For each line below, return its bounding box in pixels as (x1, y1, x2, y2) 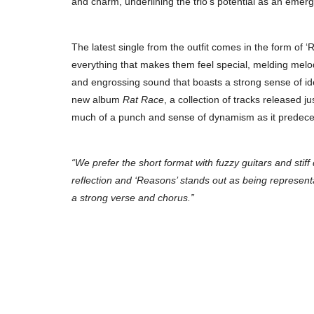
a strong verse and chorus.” (71, 192, 194, 204)
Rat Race (123, 94, 164, 106)
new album (71, 94, 123, 106)
